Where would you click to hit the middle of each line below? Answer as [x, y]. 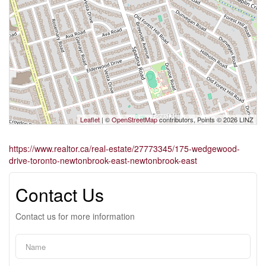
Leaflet [90, 120]
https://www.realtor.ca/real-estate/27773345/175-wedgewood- [124, 149]
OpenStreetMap [134, 120]
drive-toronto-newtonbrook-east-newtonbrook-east [103, 161]
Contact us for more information [75, 216]
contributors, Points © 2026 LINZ [205, 120]
